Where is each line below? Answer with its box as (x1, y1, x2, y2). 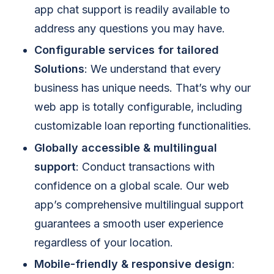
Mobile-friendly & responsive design (34, 257, 232, 271)
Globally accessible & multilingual (34, 141, 217, 154)
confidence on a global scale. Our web (34, 179, 229, 192)
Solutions (34, 62, 84, 76)
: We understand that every (84, 62, 221, 76)
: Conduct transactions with (76, 160, 215, 173)
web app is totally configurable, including (34, 100, 242, 114)
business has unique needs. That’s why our (34, 81, 251, 95)
